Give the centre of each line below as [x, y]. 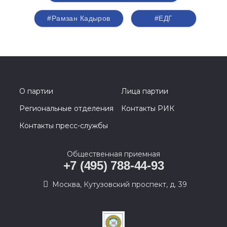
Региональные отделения [66, 109]
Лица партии [145, 91]
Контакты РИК [148, 109]
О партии [36, 91]
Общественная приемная [113, 154]
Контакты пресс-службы [64, 126]
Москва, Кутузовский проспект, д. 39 [120, 185]
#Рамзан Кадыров [79, 18]
